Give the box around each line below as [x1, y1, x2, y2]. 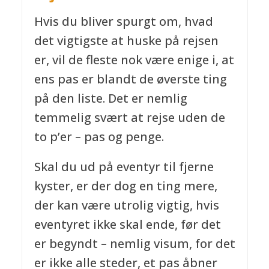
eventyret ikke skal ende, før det [34, 216, 221, 232]
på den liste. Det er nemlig [34, 90, 187, 107]
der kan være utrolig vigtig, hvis [34, 196, 219, 213]
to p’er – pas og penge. [34, 128, 164, 145]
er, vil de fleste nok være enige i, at [34, 52, 234, 68]
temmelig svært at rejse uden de [34, 109, 225, 126]
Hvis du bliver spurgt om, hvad [34, 13, 213, 30]
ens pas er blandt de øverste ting [34, 71, 227, 88]
